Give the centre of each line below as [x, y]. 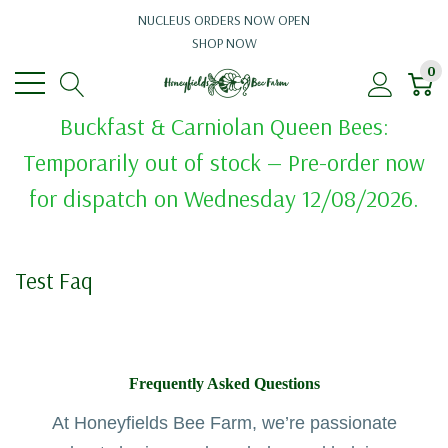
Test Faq [54, 280]
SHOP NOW [224, 43]
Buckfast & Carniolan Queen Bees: [224, 126]
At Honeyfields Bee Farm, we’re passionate [224, 423]
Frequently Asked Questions [224, 383]
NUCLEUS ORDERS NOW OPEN [224, 20]
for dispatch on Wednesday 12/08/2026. [224, 198]
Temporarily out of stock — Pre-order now [224, 162]
